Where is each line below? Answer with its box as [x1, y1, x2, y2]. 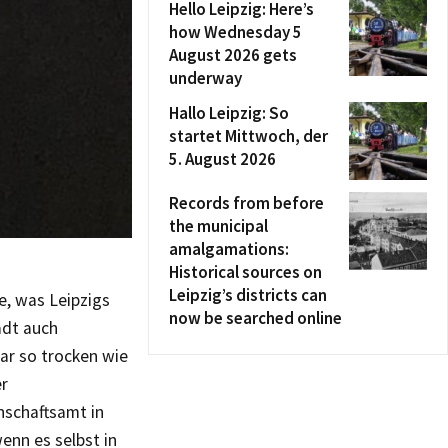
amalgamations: [169, 238, 289, 260]
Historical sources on [169, 261, 322, 283]
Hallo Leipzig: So [169, 102, 289, 124]
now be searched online [169, 307, 342, 329]
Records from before [169, 192, 324, 214]
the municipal [169, 215, 268, 237]
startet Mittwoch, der [169, 125, 328, 147]
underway [169, 67, 242, 89]
